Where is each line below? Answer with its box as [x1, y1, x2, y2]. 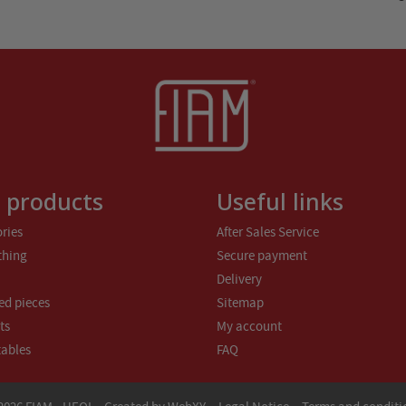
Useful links [217, 185, 343, 217]
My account [217, 316, 282, 335]
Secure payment [217, 246, 307, 265]
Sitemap [217, 293, 264, 312]
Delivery [217, 269, 262, 288]
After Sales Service [217, 222, 319, 241]
